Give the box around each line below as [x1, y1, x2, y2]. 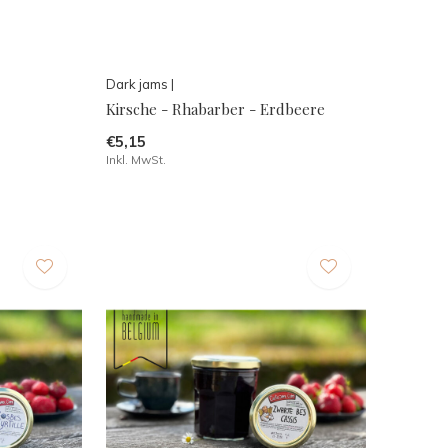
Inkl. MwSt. [105, 151, 166, 167]
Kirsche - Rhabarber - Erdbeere [105, 98, 325, 119]
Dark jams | [105, 75, 174, 92]
